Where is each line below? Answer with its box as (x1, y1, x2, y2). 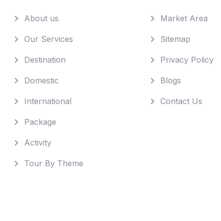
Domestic (24, 75, 59, 85)
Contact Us (160, 96, 202, 106)
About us (24, 13, 59, 23)
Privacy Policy (160, 54, 214, 65)
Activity (24, 137, 51, 147)
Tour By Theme (24, 158, 83, 168)
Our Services (24, 34, 73, 44)
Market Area (160, 13, 208, 23)
